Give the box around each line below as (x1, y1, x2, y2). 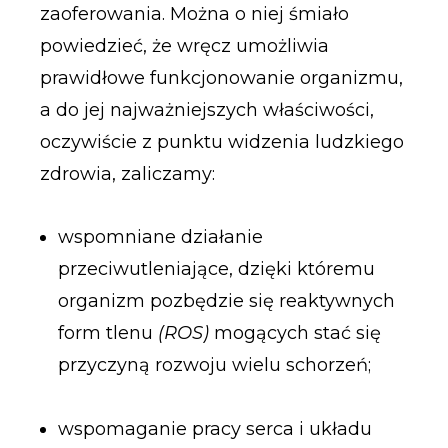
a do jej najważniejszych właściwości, (39, 98, 374, 121)
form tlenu (57, 322, 158, 345)
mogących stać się (208, 322, 381, 345)
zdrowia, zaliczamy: (39, 162, 215, 185)
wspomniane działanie (57, 226, 263, 249)
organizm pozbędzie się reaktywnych (57, 290, 395, 313)
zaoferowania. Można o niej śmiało (39, 2, 349, 25)
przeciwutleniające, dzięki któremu (57, 258, 375, 281)
